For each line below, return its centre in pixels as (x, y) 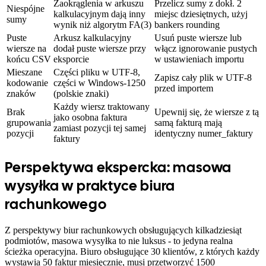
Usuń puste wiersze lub (198, 37)
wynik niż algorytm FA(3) (102, 24)
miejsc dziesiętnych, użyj (201, 14)
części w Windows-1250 (99, 83)
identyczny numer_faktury (204, 133)
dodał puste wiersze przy (100, 48)
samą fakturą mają (188, 122)
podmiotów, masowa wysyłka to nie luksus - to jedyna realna (119, 240)
